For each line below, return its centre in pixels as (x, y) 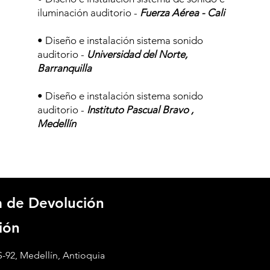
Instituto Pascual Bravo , (139, 110)
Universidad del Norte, (137, 54)
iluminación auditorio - (88, 13)
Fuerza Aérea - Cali (181, 13)
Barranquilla (65, 68)
